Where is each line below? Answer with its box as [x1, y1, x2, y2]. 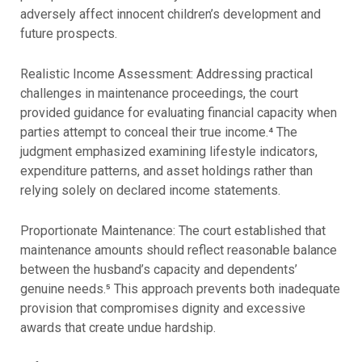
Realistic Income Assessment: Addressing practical [19, 66, 313, 82]
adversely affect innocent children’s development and [19, 6, 321, 23]
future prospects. [19, 26, 117, 42]
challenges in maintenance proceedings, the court [19, 86, 298, 102]
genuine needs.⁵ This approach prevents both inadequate [19, 280, 340, 297]
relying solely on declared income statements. [19, 183, 280, 199]
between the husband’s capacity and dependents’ [19, 261, 297, 277]
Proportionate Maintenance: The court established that [19, 222, 326, 238]
